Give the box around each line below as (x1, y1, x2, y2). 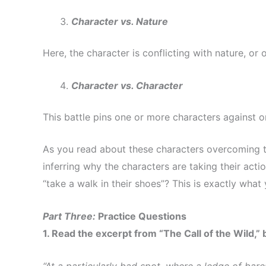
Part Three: (43, 210, 98, 222)
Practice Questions (98, 210, 186, 222)
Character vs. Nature (71, 15, 168, 28)
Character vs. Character (71, 79, 183, 91)
